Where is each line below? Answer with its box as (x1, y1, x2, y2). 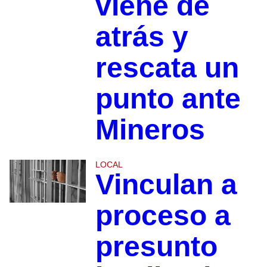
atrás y (95, 21, 188, 53)
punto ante (95, 83, 241, 115)
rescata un (95, 52, 239, 84)
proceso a (95, 200, 231, 232)
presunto (95, 231, 218, 263)
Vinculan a (95, 169, 237, 201)
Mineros (95, 114, 205, 146)
